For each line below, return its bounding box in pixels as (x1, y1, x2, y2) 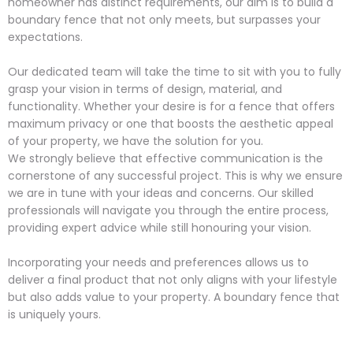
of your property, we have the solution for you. (8, 133, 263, 150)
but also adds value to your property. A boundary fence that (8, 289, 340, 306)
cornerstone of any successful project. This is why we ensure (8, 168, 343, 184)
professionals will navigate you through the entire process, (8, 203, 329, 219)
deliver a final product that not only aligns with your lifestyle (8, 272, 337, 288)
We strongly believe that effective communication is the (8, 150, 323, 167)
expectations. (8, 29, 83, 46)
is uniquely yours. (8, 307, 101, 323)
